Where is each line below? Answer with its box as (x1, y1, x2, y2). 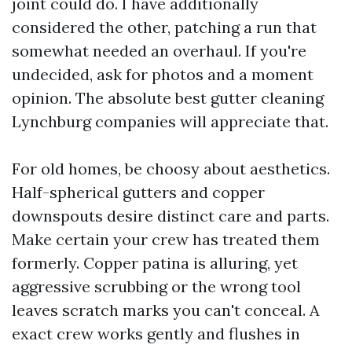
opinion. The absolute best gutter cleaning (12, 88, 324, 108)
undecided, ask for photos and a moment (12, 64, 313, 84)
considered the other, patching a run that (12, 17, 317, 37)
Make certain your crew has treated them (12, 229, 320, 249)
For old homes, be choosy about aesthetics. (12, 159, 330, 178)
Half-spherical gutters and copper (12, 182, 265, 202)
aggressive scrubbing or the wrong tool (12, 277, 301, 296)
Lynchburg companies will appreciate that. (12, 112, 328, 131)
